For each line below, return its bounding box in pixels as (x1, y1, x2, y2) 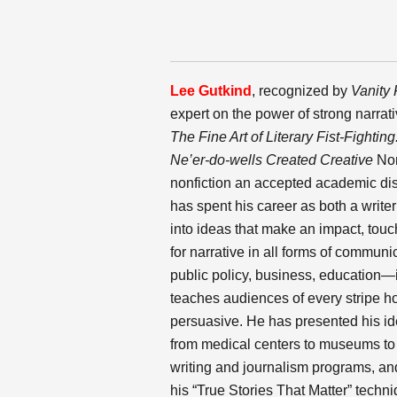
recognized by (259, 83, 351, 98)
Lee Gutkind (170, 83, 252, 98)
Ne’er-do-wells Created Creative (170, 152, 377, 167)
